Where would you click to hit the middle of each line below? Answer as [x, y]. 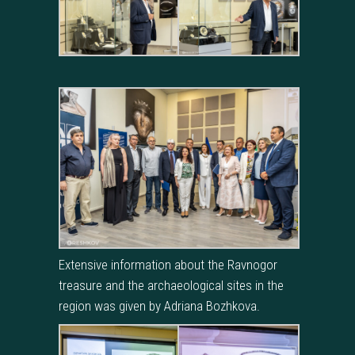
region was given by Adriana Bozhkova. [159, 306]
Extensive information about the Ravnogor [168, 265]
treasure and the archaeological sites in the [171, 286]
